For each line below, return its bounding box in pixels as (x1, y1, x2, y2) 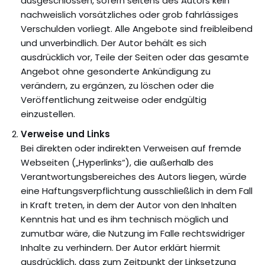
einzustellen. (21, 108, 75, 120)
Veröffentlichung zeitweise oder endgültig (21, 93, 206, 106)
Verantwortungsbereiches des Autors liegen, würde (21, 170, 247, 183)
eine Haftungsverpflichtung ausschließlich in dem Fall (21, 185, 253, 197)
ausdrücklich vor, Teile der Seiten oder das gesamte (21, 51, 249, 63)
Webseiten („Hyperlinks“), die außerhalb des (21, 156, 214, 169)
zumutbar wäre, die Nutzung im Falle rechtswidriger (21, 227, 245, 240)
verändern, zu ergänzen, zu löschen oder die (21, 79, 214, 92)
